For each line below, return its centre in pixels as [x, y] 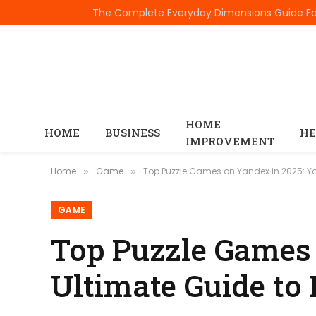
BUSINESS [133, 133]
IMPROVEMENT [230, 141]
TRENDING [44, 12]
